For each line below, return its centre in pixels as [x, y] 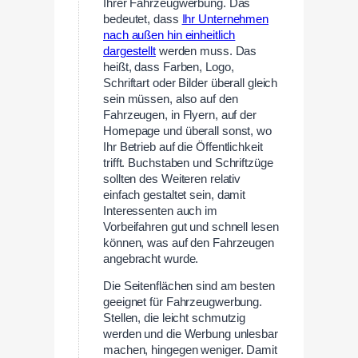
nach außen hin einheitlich [169, 35]
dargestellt [129, 51]
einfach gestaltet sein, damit [175, 195]
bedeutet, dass [143, 19]
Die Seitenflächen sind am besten [189, 286]
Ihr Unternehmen [225, 19]
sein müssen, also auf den [171, 99]
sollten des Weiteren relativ [172, 179]
